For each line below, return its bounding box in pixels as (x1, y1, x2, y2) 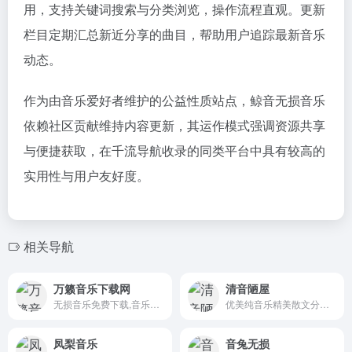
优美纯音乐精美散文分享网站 (320, 297, 329, 311)
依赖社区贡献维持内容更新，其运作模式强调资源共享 (24, 115, 325, 134)
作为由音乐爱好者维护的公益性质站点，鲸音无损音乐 (24, 90, 325, 109)
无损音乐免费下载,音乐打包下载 (150, 297, 159, 311)
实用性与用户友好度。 (24, 166, 149, 185)
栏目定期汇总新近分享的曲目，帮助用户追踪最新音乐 (24, 24, 325, 43)
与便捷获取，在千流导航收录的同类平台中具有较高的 (24, 141, 325, 159)
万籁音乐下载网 (53, 280, 130, 297)
